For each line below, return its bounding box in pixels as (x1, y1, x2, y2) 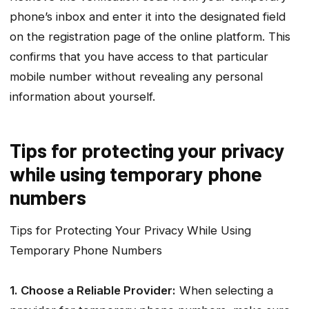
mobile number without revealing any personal (10, 69, 263, 83)
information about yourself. (10, 89, 155, 103)
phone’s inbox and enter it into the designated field (10, 9, 286, 23)
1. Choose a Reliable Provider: (10, 283, 176, 297)
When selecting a (176, 283, 273, 297)
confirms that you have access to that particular (10, 49, 268, 63)
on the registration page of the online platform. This (10, 29, 290, 43)
